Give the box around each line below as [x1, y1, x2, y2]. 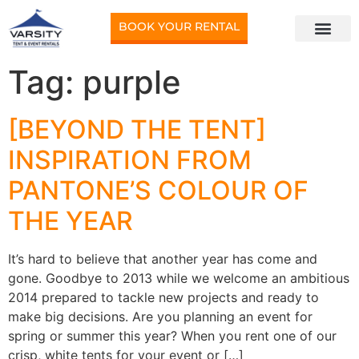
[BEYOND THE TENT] [8, 113, 266, 145]
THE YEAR [8, 204, 133, 236]
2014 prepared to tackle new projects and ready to [8, 288, 319, 305]
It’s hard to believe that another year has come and [8, 250, 317, 267]
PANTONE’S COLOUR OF [8, 174, 309, 206]
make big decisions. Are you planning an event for [8, 308, 313, 325]
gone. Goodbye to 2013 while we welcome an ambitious [8, 269, 349, 286]
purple [83, 62, 181, 102]
